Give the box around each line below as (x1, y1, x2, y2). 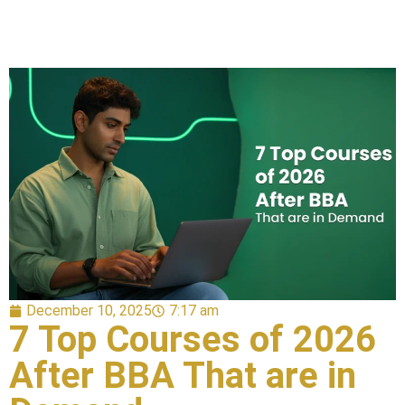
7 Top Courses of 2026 (9, 317, 376, 361)
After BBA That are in (9, 353, 356, 397)
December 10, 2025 (26, 301, 152, 319)
